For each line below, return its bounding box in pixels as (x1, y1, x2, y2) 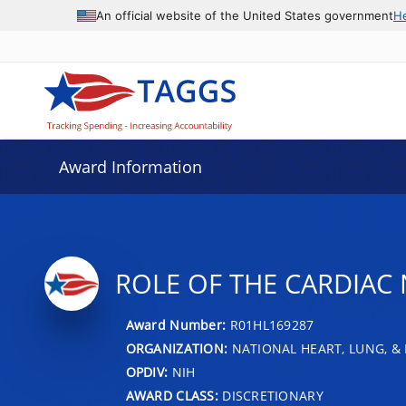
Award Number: (125, 315, 230, 333)
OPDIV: (125, 362, 169, 381)
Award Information (58, 156, 202, 178)
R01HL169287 (229, 315, 314, 333)
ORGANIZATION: (125, 339, 228, 357)
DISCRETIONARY (217, 386, 324, 404)
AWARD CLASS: (125, 386, 218, 404)
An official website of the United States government (96, 7, 393, 23)
